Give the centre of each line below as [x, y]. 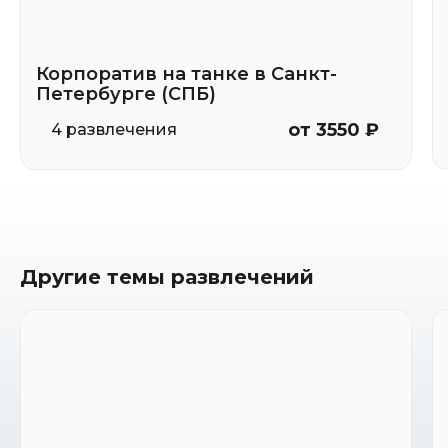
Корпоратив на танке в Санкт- [186, 74]
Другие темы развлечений [167, 277]
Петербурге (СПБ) [126, 94]
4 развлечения [114, 129]
